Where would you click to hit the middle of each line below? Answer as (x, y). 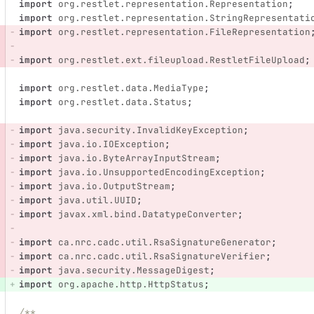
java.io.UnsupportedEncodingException (159, 172)
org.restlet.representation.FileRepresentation (184, 32)
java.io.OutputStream (114, 186)
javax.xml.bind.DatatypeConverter (148, 214)
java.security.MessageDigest (134, 271)
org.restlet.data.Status (122, 102)
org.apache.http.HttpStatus (131, 285)
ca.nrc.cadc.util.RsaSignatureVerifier (162, 257)
